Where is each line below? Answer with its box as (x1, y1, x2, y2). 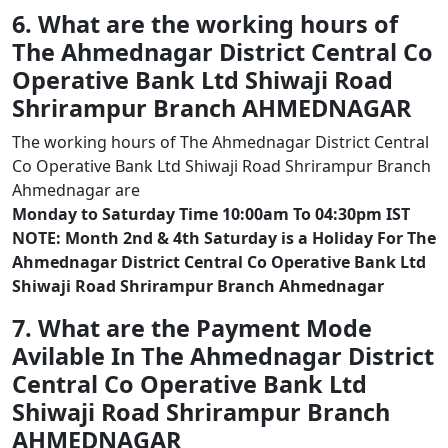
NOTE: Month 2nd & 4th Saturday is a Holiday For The (12, 227, 436, 249)
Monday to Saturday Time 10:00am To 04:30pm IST (12, 203, 410, 225)
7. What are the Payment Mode (12, 312, 372, 344)
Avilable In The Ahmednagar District (12, 340, 434, 372)
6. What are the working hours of (12, 8, 398, 40)
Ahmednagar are (12, 179, 140, 201)
